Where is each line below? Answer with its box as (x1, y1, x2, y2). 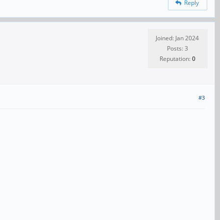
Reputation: (159, 55, 192, 63)
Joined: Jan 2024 (156, 34, 199, 43)
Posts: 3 (166, 44, 188, 53)
